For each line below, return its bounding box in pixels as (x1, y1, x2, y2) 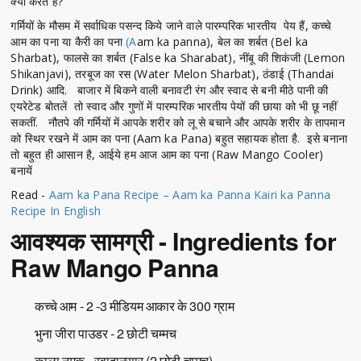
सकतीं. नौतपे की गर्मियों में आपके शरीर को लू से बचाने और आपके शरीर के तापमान (10, 114, 345, 130)
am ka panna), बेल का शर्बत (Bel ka (136, 33, 308, 49)
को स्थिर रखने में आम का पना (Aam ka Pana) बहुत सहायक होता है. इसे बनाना (10, 130, 347, 146)
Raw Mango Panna (10, 249, 219, 284)
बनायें (10, 162, 33, 178)
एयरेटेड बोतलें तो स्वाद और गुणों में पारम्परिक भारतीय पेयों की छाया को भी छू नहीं (10, 98, 338, 114)
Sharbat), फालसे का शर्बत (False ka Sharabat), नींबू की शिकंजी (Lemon (10, 49, 346, 65)
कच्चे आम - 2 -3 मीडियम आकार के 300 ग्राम (35, 296, 234, 315)
